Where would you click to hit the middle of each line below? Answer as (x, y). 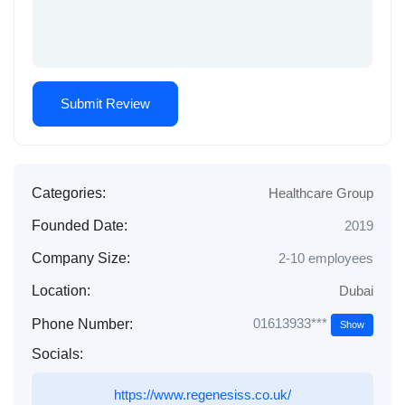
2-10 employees (326, 259)
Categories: (69, 193)
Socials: (57, 354)
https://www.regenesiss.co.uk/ (202, 395)
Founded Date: (80, 226)
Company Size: (81, 259)
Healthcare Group (321, 193)
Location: (61, 291)
